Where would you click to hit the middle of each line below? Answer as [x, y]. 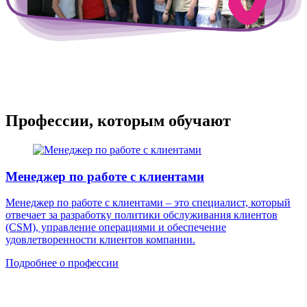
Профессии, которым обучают [118, 121]
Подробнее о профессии [62, 263]
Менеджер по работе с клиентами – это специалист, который [148, 203]
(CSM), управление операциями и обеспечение [116, 228]
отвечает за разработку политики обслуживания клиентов [142, 215]
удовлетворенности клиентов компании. [100, 240]
